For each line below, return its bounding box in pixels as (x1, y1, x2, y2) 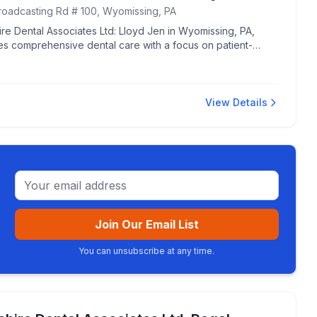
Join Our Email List (94, 217, 199, 231)
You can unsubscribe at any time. (79, 246, 215, 256)
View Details (204, 96, 267, 108)
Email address (14, 171, 88, 185)
